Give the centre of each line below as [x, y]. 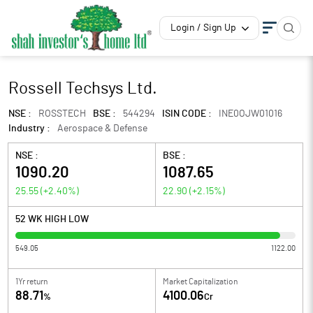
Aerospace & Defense [102, 129]
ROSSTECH [62, 114]
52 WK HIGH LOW [52, 219]
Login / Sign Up [203, 28]
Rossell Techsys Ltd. [83, 89]
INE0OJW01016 [250, 114]
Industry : [29, 129]
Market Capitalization [200, 282]
